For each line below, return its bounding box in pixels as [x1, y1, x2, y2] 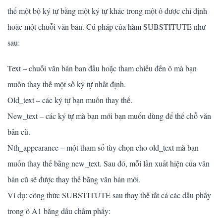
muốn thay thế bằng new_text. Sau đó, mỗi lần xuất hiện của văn [7, 158, 210, 168]
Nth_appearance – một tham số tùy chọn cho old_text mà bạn [7, 142, 199, 153]
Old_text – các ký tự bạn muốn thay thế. [7, 94, 132, 105]
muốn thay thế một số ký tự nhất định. [7, 78, 126, 89]
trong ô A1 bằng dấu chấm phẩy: [7, 205, 111, 216]
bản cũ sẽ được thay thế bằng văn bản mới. [7, 173, 141, 184]
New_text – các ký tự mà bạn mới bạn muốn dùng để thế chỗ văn [7, 110, 211, 121]
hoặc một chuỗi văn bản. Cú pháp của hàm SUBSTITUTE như [7, 21, 206, 32]
